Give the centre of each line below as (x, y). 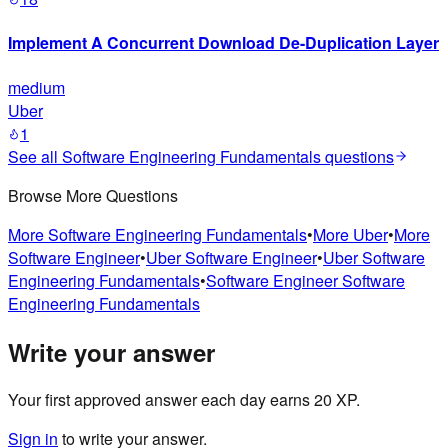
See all (35, 156)
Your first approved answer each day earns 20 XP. (184, 400)
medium (36, 87)
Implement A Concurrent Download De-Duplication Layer (223, 43)
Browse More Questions (93, 195)
